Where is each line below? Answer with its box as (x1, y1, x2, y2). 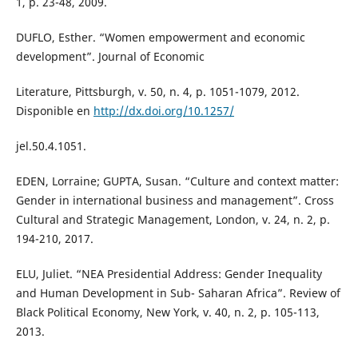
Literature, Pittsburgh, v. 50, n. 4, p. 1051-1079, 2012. (15, 84, 300, 100)
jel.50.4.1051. (15, 138, 86, 154)
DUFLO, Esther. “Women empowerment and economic (15, 30, 305, 46)
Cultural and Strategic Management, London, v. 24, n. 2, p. (15, 212, 330, 228)
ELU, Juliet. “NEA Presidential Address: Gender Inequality (15, 266, 322, 282)
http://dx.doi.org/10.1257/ (93, 103, 234, 119)
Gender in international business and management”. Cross (15, 193, 334, 209)
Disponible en (15, 103, 93, 119)
